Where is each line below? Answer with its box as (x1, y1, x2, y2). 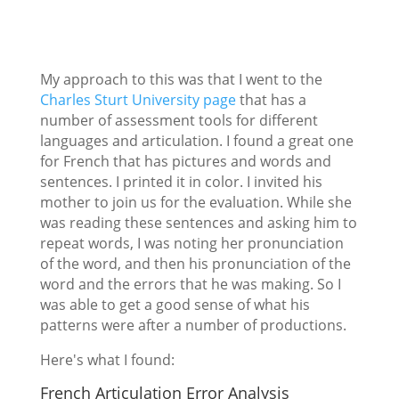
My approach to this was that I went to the (39, 69, 322, 89)
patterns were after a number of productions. (39, 314, 346, 335)
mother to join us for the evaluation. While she (39, 191, 352, 212)
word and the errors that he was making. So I (39, 273, 341, 294)
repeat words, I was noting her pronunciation (39, 232, 344, 253)
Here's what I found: (39, 349, 175, 370)
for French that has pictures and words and (39, 151, 331, 171)
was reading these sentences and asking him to (39, 212, 357, 232)
